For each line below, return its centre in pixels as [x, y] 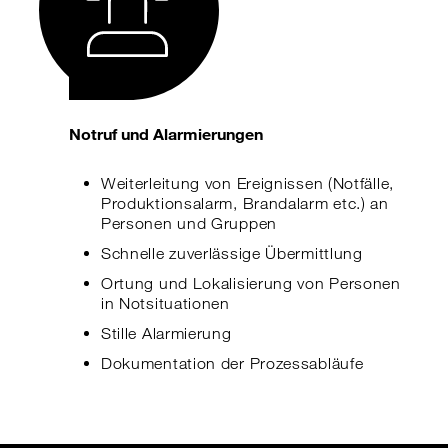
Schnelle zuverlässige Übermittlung [231, 253]
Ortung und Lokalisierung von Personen [250, 283]
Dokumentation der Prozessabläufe [232, 363]
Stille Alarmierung [166, 333]
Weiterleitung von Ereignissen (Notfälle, [247, 183]
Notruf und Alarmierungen [166, 133]
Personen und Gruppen [188, 223]
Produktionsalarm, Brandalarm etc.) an [244, 203]
